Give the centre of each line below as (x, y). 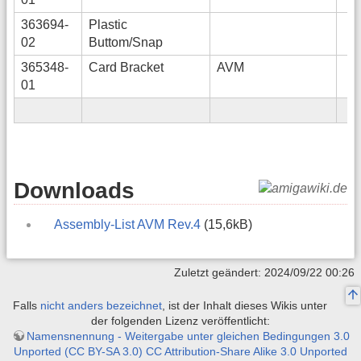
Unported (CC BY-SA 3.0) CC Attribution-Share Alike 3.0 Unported (180, 352)
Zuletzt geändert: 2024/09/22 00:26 (264, 273)
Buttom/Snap (126, 42)
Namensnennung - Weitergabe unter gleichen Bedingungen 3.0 (188, 336)
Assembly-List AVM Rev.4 (127, 224)
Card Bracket (126, 67)
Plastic (108, 24)
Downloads (74, 190)
